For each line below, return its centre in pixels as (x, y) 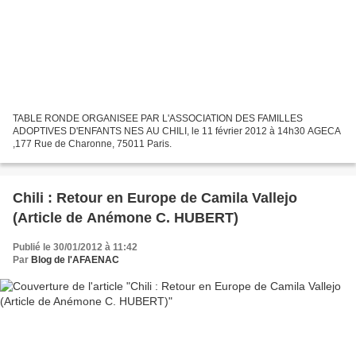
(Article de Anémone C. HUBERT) (126, 217)
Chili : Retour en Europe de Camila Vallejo (155, 197)
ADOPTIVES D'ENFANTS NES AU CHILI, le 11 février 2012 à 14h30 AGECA (177, 131)
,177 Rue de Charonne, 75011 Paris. (92, 143)
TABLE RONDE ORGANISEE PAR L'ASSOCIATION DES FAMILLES (158, 118)
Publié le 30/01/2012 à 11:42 (75, 247)
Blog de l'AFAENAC (75, 259)
